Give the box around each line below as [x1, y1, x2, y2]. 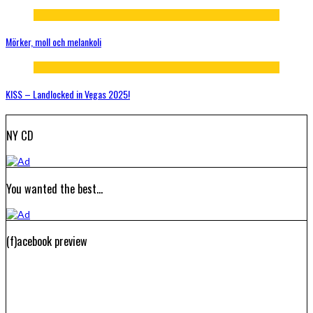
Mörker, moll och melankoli [6, 34, 101, 49]
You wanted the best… [6, 179, 103, 197]
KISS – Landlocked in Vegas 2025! [6, 86, 130, 101]
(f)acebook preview [6, 232, 87, 250]
